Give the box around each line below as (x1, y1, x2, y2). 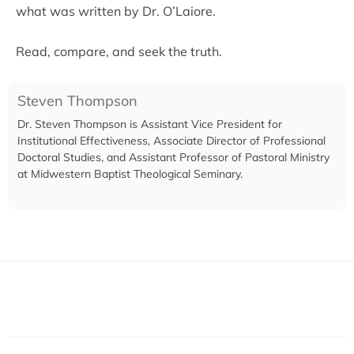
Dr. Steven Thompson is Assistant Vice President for (17, 116, 282, 131)
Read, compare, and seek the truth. (16, 43, 225, 59)
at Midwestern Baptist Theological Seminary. (17, 166, 243, 181)
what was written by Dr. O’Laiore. (16, 2, 219, 19)
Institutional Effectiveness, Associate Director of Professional (17, 133, 326, 148)
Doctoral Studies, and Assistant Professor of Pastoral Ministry (17, 149, 330, 164)
